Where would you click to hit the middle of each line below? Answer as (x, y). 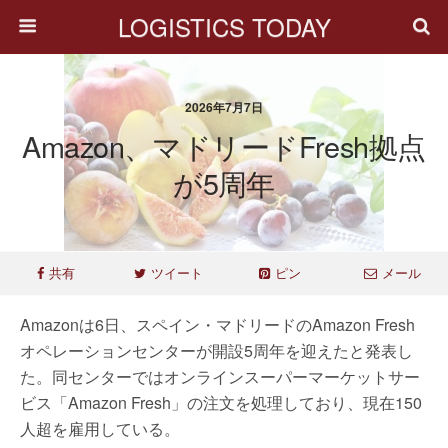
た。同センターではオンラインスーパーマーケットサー (220, 376)
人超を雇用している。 (100, 428)
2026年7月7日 (224, 107)
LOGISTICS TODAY (224, 26)
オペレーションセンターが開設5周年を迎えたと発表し (216, 350)
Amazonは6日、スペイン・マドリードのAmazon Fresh (217, 324)
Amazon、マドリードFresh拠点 (224, 145)
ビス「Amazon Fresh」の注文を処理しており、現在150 (221, 402)
